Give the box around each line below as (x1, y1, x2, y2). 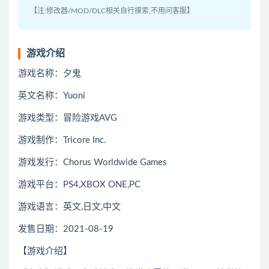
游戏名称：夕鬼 (18, 69, 81, 79)
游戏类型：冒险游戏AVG (18, 113, 117, 123)
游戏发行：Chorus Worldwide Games (18, 158, 167, 168)
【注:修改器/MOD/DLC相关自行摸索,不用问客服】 (30, 7, 194, 15)
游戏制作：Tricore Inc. (18, 136, 106, 145)
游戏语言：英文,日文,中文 (18, 202, 121, 212)
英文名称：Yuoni (18, 91, 85, 101)
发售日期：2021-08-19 (18, 225, 113, 234)
